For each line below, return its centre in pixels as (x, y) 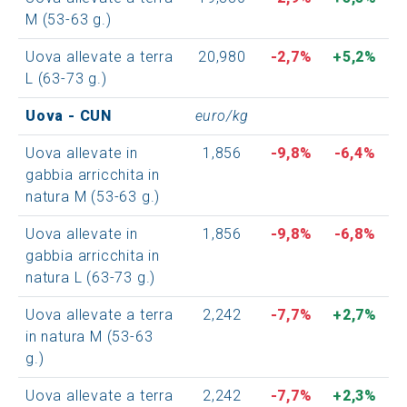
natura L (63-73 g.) (91, 277)
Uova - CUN (69, 115)
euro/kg (222, 115)
